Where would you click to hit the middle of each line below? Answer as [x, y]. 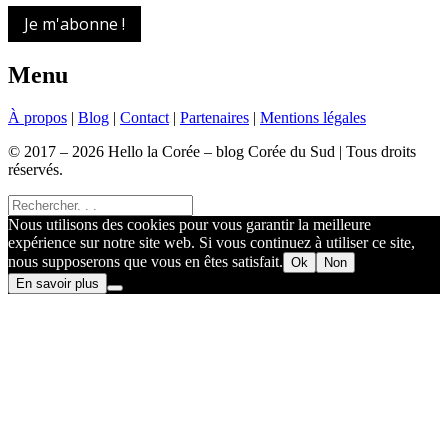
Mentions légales [313, 117]
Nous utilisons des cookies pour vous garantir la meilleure [189, 224]
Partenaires [214, 117]
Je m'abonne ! [74, 23]
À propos [37, 117]
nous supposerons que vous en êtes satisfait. [145, 261]
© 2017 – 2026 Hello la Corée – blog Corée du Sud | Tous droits [212, 151]
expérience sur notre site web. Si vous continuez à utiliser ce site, [211, 242]
